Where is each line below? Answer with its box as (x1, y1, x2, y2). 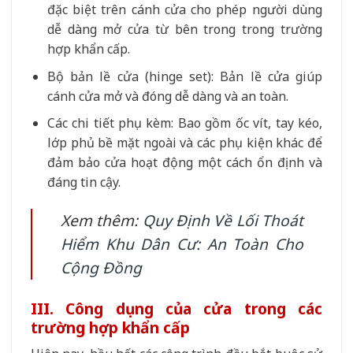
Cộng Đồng (61, 256, 142, 278)
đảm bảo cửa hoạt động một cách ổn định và (46, 154, 322, 172)
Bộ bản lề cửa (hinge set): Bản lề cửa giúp (46, 67, 322, 85)
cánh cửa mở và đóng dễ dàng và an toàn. (46, 87, 288, 105)
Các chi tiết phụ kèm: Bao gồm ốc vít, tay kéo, (46, 114, 322, 132)
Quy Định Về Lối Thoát (142, 209, 304, 231)
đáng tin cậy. (46, 173, 121, 191)
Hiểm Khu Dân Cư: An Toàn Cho (61, 232, 303, 255)
